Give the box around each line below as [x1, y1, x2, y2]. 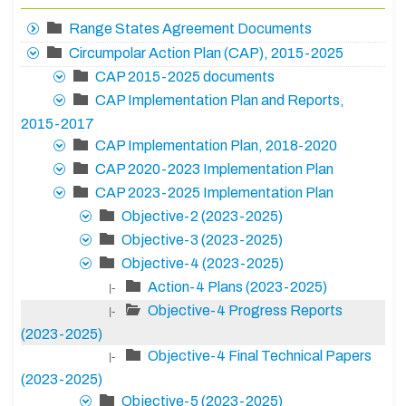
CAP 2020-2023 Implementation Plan [95, 161, 333, 178]
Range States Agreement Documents [69, 21, 312, 37]
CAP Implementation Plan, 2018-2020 [95, 138, 337, 154]
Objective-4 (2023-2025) [121, 256, 284, 272]
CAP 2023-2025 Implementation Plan [95, 185, 333, 201]
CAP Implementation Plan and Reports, [95, 92, 344, 109]
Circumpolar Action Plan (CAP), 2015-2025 [69, 45, 343, 62]
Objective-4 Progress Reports [148, 303, 343, 319]
